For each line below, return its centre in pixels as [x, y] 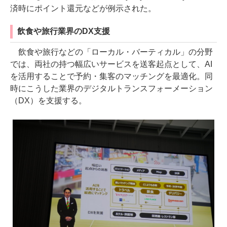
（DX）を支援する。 [48, 100]
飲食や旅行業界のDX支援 [64, 31]
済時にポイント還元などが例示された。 [83, 8]
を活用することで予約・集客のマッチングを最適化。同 [111, 76]
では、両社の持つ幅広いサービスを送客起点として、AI [111, 64]
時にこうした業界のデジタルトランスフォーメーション [111, 88]
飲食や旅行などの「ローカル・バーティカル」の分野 [111, 52]
